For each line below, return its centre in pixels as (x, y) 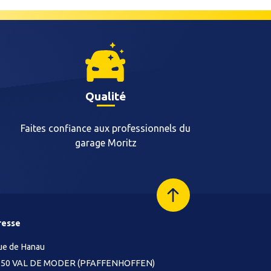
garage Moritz (106, 143)
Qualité (106, 96)
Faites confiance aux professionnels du (106, 128)
